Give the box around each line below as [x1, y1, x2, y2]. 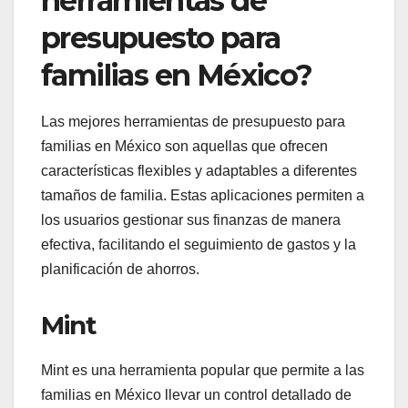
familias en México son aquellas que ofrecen [41, 138, 328, 155]
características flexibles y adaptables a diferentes [41, 163, 357, 179]
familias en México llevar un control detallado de [41, 387, 352, 403]
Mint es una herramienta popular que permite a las [41, 362, 364, 379]
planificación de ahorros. [41, 261, 199, 278]
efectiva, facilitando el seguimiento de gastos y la [41, 237, 356, 253]
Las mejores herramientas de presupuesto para [41, 114, 345, 130]
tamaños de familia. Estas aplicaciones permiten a [41, 188, 364, 204]
